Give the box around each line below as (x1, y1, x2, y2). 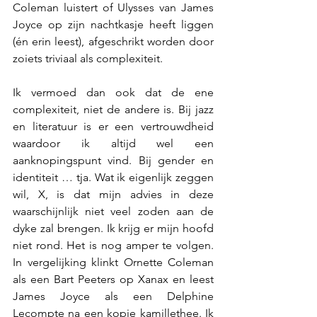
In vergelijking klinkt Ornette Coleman (13, 255, 214, 269)
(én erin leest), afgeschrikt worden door (13, 35, 214, 48)
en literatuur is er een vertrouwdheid (13, 120, 214, 133)
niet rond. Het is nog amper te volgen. (13, 238, 214, 252)
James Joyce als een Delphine (13, 289, 214, 303)
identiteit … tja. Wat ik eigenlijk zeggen (13, 171, 214, 184)
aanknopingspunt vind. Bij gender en (13, 154, 214, 167)
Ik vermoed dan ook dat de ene (13, 86, 214, 99)
